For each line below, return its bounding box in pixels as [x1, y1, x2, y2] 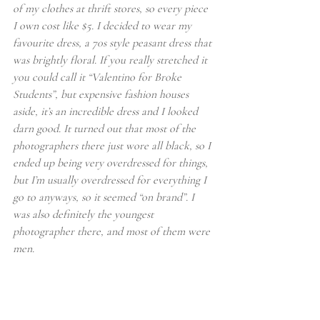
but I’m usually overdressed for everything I [13, 172, 209, 187]
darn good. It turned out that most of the [13, 121, 199, 136]
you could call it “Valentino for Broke [13, 69, 184, 84]
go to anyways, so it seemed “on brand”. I [13, 189, 197, 204]
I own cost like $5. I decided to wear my [13, 18, 194, 33]
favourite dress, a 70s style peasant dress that [13, 35, 214, 50]
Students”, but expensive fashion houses [13, 86, 191, 101]
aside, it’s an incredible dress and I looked [13, 104, 201, 119]
